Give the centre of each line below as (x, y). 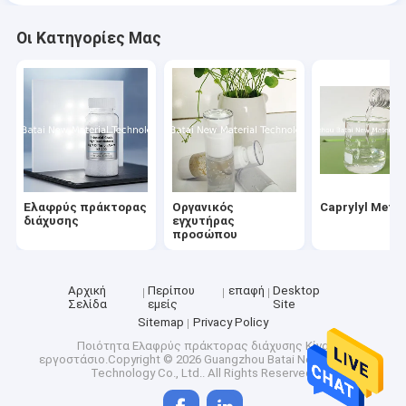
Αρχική (87, 291)
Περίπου (172, 291)
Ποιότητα (105, 346)
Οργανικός (203, 207)
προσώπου (204, 234)
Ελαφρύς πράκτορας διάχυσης (217, 346)
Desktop (297, 291)
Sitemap (161, 322)
